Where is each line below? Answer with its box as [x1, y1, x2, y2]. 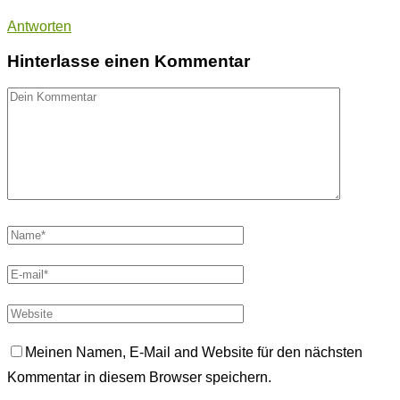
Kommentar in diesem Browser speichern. [7, 370, 271, 386]
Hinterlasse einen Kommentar [7, 51, 250, 71]
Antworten [7, 18, 71, 34]
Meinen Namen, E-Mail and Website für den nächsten [25, 345, 362, 361]
